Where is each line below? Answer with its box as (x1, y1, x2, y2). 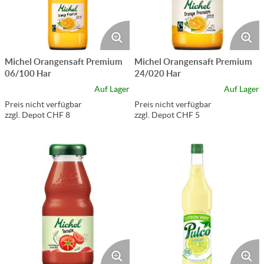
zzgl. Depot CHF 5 (134, 110, 200, 120)
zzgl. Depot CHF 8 (5, 110, 70, 120)
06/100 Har (5, 68, 51, 78)
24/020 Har (134, 68, 181, 78)
